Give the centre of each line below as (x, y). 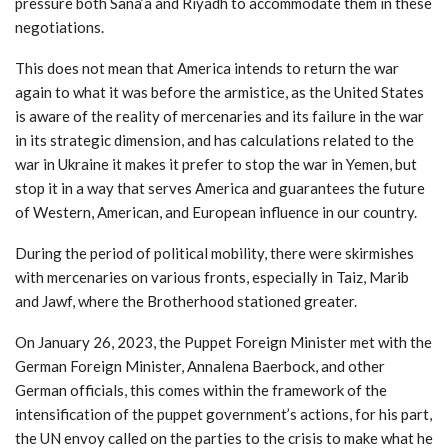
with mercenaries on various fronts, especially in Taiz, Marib (212, 276)
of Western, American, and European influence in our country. (216, 211)
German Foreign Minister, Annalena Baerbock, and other (200, 365)
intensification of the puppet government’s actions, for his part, (223, 413)
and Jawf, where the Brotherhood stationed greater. (186, 300)
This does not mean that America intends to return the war (207, 67)
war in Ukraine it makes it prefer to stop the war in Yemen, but (216, 163)
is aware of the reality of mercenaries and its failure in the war (219, 115)
